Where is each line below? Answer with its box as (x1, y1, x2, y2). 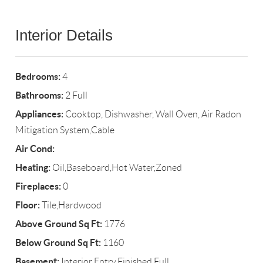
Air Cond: (15, 143, 55, 154)
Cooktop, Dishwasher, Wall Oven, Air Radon (63, 109, 242, 120)
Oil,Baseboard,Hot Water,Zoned (50, 163, 183, 173)
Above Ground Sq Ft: (15, 218, 103, 230)
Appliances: (15, 109, 64, 120)
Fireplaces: (15, 181, 62, 192)
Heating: (15, 162, 51, 173)
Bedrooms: (15, 71, 61, 82)
